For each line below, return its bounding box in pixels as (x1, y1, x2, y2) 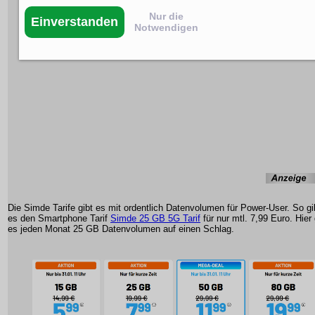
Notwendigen (134, 21, 198, 33)
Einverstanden (30, 14, 118, 29)
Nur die (149, 10, 184, 22)
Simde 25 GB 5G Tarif (110, 213, 200, 224)
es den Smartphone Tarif (8, 213, 110, 224)
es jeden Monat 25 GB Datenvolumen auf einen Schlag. (8, 224, 234, 235)
